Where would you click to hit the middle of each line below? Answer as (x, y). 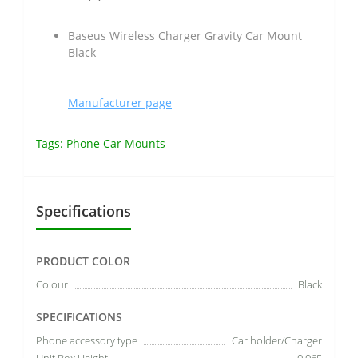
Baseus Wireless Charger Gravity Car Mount (185, 35)
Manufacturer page (120, 102)
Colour (52, 284)
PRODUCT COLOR (83, 261)
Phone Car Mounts (116, 143)
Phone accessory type (87, 340)
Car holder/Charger (277, 340)
